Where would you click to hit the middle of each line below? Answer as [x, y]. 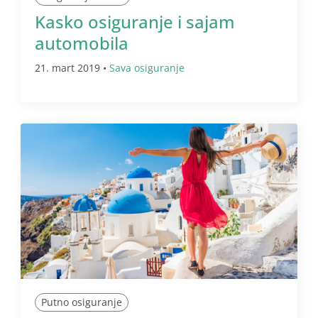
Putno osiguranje [82, 302]
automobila [82, 43]
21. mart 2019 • [72, 67]
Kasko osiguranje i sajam [135, 21]
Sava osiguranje [147, 67]
